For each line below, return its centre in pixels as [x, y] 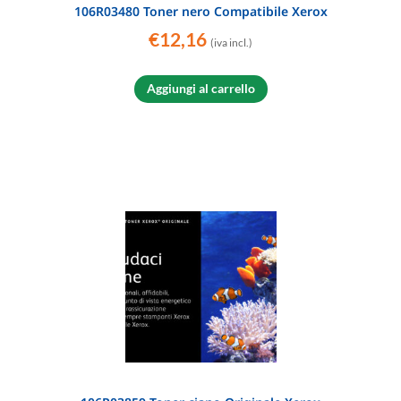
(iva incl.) [231, 43]
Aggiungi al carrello [200, 89]
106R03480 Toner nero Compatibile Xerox [200, 12]
